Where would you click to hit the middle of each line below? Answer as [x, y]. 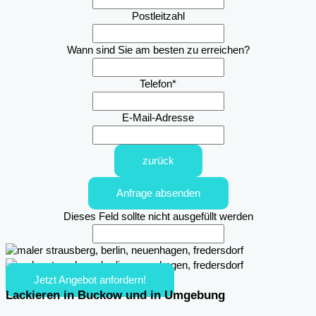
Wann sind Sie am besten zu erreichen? [158, 50]
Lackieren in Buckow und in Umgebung [115, 296]
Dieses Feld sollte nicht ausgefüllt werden [158, 217]
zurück [158, 161]
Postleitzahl [158, 17]
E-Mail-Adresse [158, 118]
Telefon [156, 84]
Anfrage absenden [158, 194]
